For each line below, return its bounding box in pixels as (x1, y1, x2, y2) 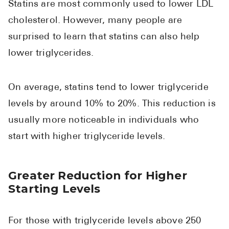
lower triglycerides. (8, 49, 94, 59)
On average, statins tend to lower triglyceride (8, 83, 209, 93)
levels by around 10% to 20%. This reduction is (8, 99, 216, 109)
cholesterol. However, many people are (8, 16, 182, 26)
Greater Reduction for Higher (8, 169, 187, 182)
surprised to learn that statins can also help (8, 32, 200, 42)
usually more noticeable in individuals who (8, 116, 199, 126)
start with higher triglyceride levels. (8, 132, 166, 142)
